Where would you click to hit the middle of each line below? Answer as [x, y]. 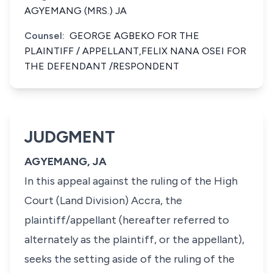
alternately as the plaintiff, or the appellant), [134, 239]
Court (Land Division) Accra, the [103, 200]
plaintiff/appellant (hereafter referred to [127, 220]
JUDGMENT [70, 137]
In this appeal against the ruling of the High [131, 181]
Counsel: [44, 36]
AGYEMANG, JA [66, 161]
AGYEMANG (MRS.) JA [76, 11]
